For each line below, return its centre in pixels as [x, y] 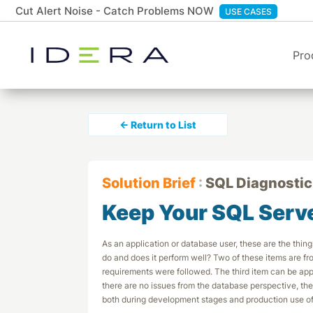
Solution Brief [149, 183]
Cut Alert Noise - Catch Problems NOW [115, 10]
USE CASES [249, 11]
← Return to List [158, 125]
